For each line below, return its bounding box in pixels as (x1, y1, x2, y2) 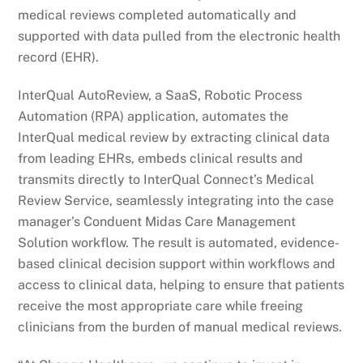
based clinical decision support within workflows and (18, 256, 336, 272)
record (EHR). (18, 49, 100, 66)
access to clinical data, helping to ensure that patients (18, 277, 345, 293)
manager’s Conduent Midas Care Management (18, 214, 297, 230)
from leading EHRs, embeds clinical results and (18, 151, 304, 167)
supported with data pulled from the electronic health (18, 28, 341, 45)
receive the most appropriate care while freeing (18, 298, 304, 314)
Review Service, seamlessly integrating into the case (18, 193, 335, 209)
